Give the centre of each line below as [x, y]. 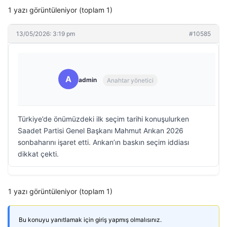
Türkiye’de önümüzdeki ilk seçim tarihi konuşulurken [103, 119]
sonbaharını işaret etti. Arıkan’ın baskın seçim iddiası [103, 142]
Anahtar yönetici [130, 80]
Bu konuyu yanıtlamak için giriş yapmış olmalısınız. [90, 220]
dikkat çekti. [38, 154]
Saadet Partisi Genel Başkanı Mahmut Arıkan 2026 [101, 130]
